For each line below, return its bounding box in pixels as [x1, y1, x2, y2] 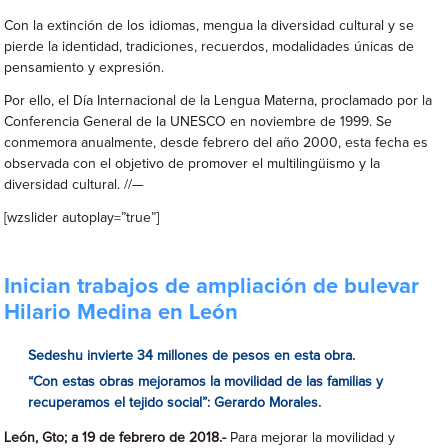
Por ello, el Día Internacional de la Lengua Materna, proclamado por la [4, 94, 433, 108]
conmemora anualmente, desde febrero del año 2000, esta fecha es [4, 136, 429, 150]
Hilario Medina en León [4, 302, 239, 324]
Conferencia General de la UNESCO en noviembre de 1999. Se [4, 115, 393, 129]
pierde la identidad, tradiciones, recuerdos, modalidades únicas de [4, 40, 415, 54]
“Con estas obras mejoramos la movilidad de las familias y [28, 375, 384, 389]
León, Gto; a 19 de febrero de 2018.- [4, 431, 231, 445]
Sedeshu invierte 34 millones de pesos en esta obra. [28, 349, 356, 363]
